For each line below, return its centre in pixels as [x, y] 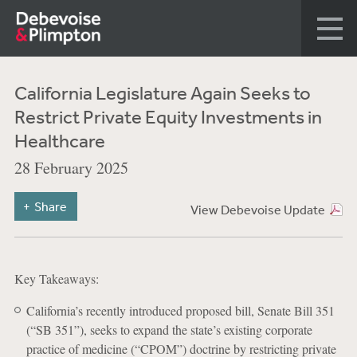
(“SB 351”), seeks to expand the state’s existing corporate [169, 330]
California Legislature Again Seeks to [162, 92]
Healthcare [59, 140]
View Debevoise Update [257, 210]
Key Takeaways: [56, 279]
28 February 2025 [71, 168]
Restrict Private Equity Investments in [168, 116]
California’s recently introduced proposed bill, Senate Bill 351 [180, 310]
